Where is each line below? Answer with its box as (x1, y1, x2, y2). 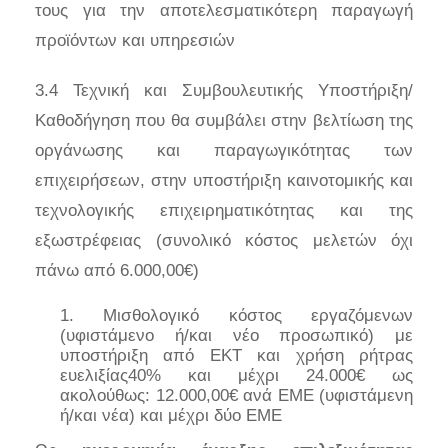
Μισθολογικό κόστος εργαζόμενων (103, 305, 414, 325)
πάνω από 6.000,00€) (35, 260, 199, 280)
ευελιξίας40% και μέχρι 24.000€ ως (60, 365, 413, 385)
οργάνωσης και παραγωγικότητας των (35, 140, 413, 160)
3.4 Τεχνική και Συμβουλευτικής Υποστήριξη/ (35, 80, 413, 100)
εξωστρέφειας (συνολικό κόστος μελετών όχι (35, 230, 413, 250)
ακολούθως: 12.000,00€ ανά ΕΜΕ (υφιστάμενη (60, 385, 413, 405)
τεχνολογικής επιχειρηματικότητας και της (35, 200, 413, 220)
